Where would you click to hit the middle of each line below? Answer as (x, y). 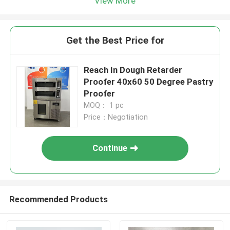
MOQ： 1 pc (104, 106)
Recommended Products (58, 199)
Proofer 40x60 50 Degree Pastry (149, 82)
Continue (110, 148)
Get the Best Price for (115, 41)
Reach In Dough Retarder (133, 70)
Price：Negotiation (116, 117)
